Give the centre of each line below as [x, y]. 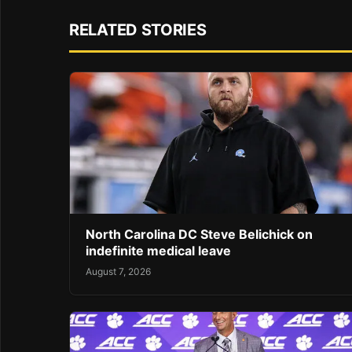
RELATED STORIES [138, 30]
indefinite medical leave [158, 250]
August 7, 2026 [118, 272]
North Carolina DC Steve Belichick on [199, 234]
